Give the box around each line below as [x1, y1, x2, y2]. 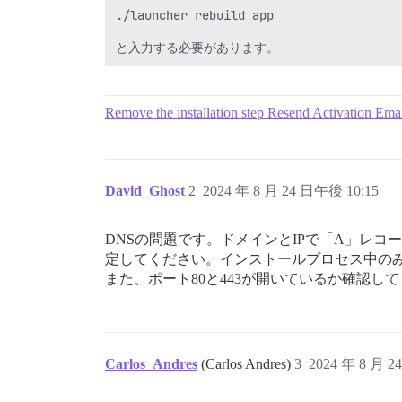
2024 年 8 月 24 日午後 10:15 [203, 183, 379, 198]
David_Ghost [105, 183, 185, 198]
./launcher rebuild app [116, 7, 274, 23]
